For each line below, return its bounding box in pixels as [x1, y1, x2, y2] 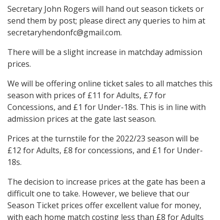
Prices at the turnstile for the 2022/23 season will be [7, 133, 199, 144]
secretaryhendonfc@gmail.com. [7, 27, 122, 38]
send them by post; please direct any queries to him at [7, 15, 205, 27]
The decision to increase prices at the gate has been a [7, 176, 205, 188]
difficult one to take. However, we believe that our [7, 188, 190, 199]
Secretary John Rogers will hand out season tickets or [7, 3, 204, 15]
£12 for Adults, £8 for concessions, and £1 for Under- [7, 145, 203, 156]
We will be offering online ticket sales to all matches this [7, 78, 213, 89]
